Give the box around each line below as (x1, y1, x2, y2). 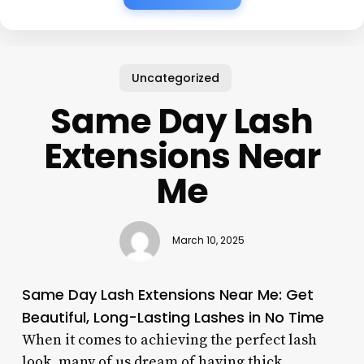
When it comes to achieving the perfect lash (21, 330, 317, 349)
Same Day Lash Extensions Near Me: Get (21, 284, 314, 305)
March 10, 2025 (171, 234, 245, 248)
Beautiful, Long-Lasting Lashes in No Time (21, 306, 324, 327)
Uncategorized (132, 69, 220, 86)
